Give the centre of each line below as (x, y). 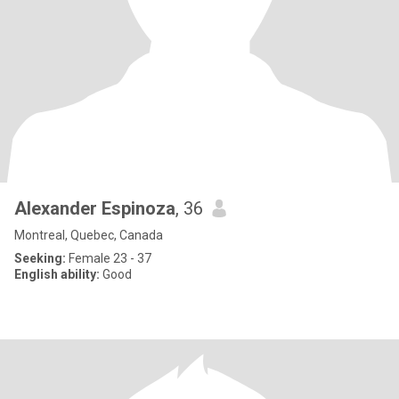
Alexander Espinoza (95, 208)
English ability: (57, 274)
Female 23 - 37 (109, 258)
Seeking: (40, 258)
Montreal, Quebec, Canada (89, 235)
